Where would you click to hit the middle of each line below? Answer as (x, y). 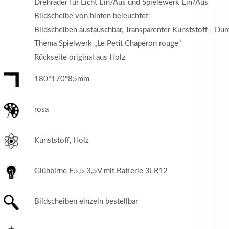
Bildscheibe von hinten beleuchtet (91, 16)
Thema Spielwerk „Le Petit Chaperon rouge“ (107, 43)
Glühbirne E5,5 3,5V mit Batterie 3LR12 (101, 171)
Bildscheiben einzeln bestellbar (86, 201)
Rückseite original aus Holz (79, 57)
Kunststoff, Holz (61, 140)
